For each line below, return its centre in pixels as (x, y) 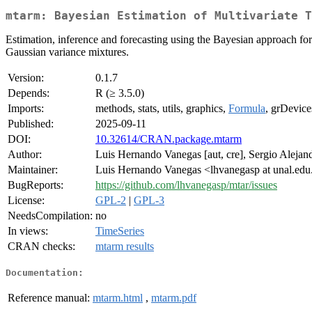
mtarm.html (118, 297)
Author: (25, 155)
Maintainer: (33, 170)
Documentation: (45, 272)
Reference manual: (49, 297)
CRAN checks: (41, 247)
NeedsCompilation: (50, 216)
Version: (26, 78)
